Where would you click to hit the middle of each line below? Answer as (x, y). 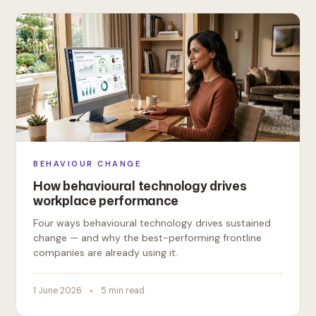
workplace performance (106, 200)
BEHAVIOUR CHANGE (87, 164)
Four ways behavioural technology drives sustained (152, 223)
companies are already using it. (106, 253)
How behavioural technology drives (140, 186)
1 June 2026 (58, 291)
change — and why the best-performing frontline (148, 238)
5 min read (123, 291)
